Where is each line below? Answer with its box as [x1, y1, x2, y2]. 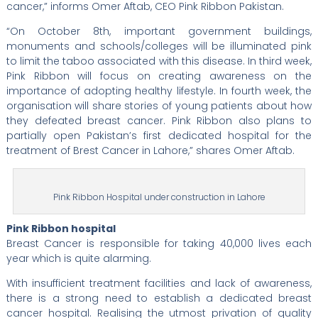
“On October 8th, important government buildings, [6, 23, 312, 38]
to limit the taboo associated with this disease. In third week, [6, 53, 312, 68]
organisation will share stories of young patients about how [6, 98, 312, 113]
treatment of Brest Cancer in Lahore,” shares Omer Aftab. [6, 143, 295, 158]
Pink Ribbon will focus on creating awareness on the [6, 68, 312, 83]
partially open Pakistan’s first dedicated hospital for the [6, 128, 312, 143]
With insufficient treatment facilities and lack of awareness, [6, 275, 312, 290]
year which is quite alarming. [6, 251, 151, 265]
